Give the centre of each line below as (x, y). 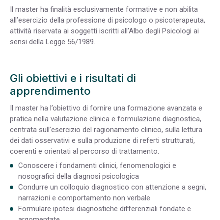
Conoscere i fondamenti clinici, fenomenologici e (97, 166)
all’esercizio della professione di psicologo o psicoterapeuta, (108, 20)
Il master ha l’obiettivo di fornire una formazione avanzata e (106, 108)
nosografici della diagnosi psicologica (79, 177)
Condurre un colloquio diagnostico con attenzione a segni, (112, 187)
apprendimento (50, 91)
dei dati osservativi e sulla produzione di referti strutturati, (102, 140)
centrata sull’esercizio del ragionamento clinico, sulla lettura (106, 129)
